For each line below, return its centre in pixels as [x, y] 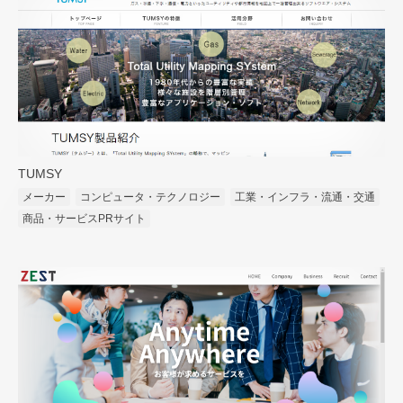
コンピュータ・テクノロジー [150, 197]
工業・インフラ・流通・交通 [305, 197]
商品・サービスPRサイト [84, 219]
